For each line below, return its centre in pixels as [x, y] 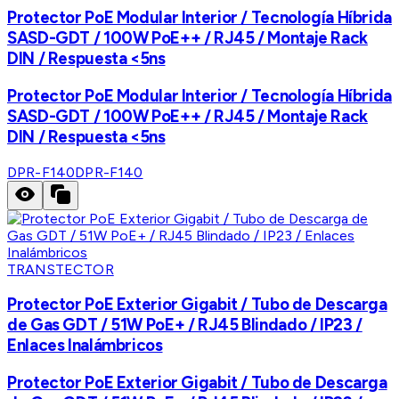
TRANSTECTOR [61, 269]
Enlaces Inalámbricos [85, 346]
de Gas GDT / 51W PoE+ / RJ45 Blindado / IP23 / [185, 325]
